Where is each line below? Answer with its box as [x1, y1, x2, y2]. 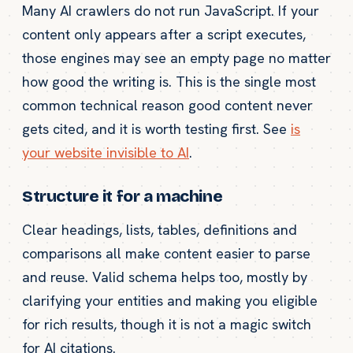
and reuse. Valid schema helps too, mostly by [22, 267, 307, 286]
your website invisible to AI [22, 143, 189, 162]
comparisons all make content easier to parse [22, 243, 310, 262]
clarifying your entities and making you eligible [22, 291, 318, 310]
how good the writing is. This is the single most [22, 72, 316, 91]
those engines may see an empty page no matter [22, 48, 331, 67]
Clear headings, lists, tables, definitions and [22, 220, 297, 239]
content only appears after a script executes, [22, 24, 306, 43]
